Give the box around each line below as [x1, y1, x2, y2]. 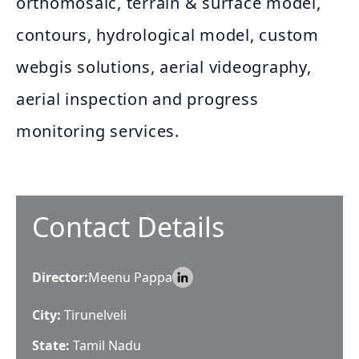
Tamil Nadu [73, 337, 141, 354]
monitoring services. [16, 120, 179, 142]
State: [32, 337, 73, 354]
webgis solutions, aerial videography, [16, 56, 312, 78]
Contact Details [32, 208, 224, 245]
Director [32, 268, 84, 286]
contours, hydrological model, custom [16, 24, 319, 46]
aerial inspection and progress [16, 88, 259, 110]
